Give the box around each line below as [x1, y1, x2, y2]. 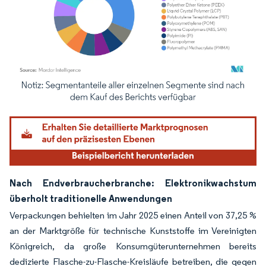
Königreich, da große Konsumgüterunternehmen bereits [9, 240, 256, 252]
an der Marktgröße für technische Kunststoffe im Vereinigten [9, 225, 256, 237]
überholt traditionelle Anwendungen [9, 192, 172, 205]
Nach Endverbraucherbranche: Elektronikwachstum [9, 177, 256, 189]
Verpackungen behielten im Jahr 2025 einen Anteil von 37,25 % [9, 210, 256, 221]
